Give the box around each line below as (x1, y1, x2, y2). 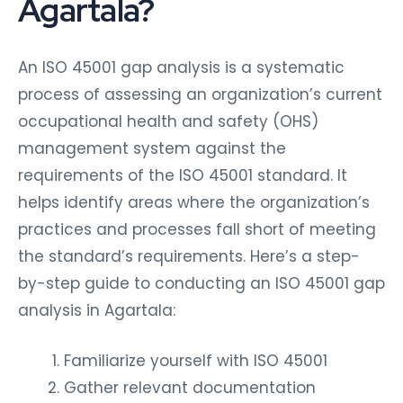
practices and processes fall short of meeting (18, 214, 376, 237)
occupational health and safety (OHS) (18, 106, 318, 129)
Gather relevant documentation (64, 372, 316, 395)
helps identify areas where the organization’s (18, 187, 370, 210)
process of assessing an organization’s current (18, 79, 382, 102)
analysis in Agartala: (18, 295, 175, 318)
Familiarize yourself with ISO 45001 (64, 345, 327, 368)
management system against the (18, 133, 286, 156)
